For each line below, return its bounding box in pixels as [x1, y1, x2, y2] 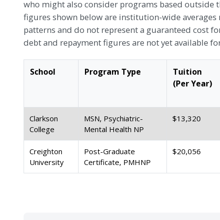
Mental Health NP [84, 124, 144, 134]
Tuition [173, 66, 202, 77]
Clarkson [29, 113, 58, 123]
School [30, 66, 55, 77]
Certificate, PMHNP [84, 157, 151, 167]
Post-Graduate [84, 146, 136, 156]
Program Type [84, 66, 141, 77]
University [29, 157, 64, 167]
